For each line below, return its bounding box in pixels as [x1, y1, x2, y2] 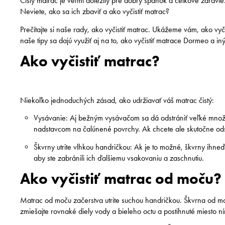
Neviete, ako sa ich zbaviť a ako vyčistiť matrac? [20, 7, 170, 17]
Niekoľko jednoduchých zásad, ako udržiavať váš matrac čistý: [20, 95, 214, 105]
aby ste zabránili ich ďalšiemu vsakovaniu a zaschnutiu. [34, 153, 204, 163]
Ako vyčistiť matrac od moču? [20, 170, 222, 188]
